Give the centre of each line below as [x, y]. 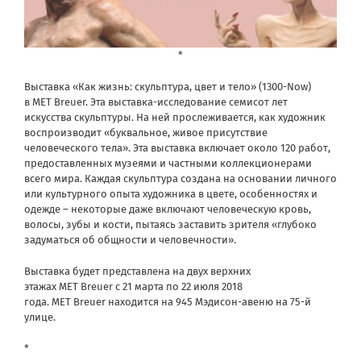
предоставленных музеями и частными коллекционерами [168, 164]
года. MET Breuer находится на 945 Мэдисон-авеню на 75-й [168, 302]
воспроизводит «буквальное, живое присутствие [146, 133]
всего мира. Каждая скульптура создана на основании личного [180, 179]
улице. [40, 317]
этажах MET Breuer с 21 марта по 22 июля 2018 [133, 287]
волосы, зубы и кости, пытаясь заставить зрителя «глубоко [170, 225]
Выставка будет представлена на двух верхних [137, 272]
